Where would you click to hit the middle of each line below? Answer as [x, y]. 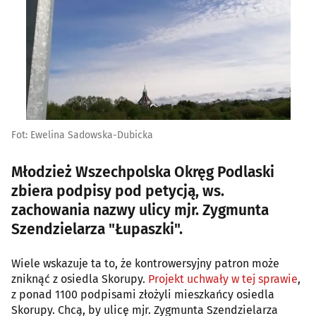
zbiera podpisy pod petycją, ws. [118, 191]
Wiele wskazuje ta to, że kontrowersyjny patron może [145, 263]
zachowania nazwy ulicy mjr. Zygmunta [140, 210]
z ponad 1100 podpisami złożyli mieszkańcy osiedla [143, 294]
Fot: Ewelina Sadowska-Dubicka [82, 135]
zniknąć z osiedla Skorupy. [80, 279]
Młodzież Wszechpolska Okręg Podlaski [143, 172]
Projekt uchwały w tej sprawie [223, 279]
